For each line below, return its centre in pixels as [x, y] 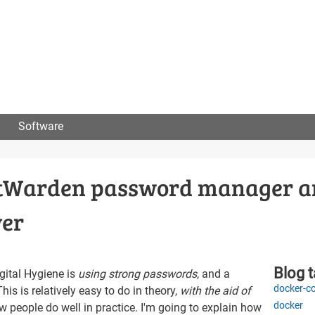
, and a [213, 274]
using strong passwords [137, 274]
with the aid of [216, 290]
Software [41, 127]
